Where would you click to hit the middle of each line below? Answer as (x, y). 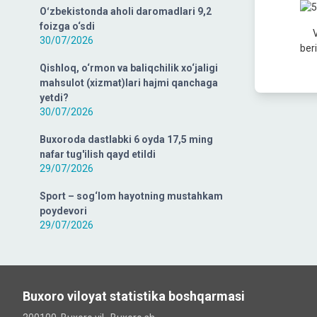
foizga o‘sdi (67, 26)
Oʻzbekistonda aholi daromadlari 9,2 (126, 11)
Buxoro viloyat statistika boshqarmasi (134, 296)
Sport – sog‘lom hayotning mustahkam (131, 196)
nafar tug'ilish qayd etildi (98, 154)
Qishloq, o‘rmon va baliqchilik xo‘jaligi (129, 68)
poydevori (63, 211)
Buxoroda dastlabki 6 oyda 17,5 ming (126, 139)
